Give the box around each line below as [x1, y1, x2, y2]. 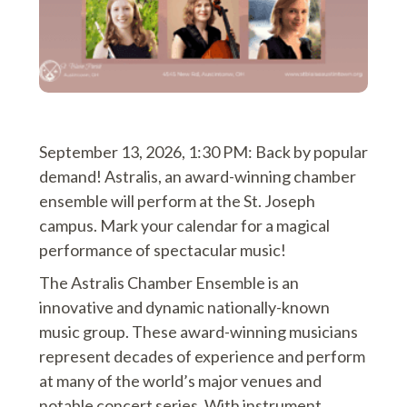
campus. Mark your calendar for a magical [38, 214, 330, 235]
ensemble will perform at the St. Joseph [38, 190, 315, 211]
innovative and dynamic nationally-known [38, 296, 330, 317]
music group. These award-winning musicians [38, 321, 358, 342]
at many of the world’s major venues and [38, 370, 322, 391]
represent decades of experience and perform [38, 345, 365, 366]
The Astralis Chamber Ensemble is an [38, 272, 299, 293]
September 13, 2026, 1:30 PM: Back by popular [38, 141, 368, 162]
